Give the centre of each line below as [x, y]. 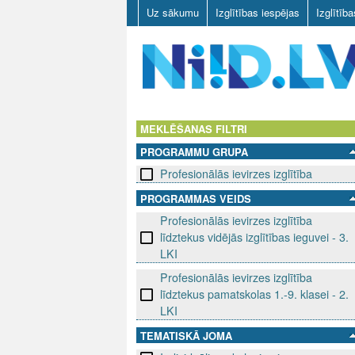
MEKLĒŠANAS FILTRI [194, 129]
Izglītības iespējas [258, 12]
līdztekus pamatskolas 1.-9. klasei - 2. [254, 294]
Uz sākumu [173, 12]
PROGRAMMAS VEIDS [196, 199]
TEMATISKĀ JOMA [186, 336]
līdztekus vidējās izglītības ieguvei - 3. [254, 237]
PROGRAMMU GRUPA [194, 152]
